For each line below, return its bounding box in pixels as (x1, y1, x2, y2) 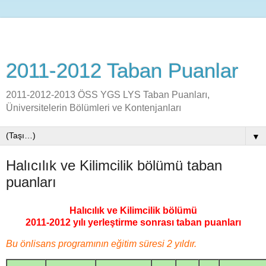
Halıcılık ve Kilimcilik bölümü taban (6, 157, 222, 173)
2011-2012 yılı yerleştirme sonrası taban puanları (25, 217, 241, 227)
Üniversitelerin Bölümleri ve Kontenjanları (6, 103, 181, 113)
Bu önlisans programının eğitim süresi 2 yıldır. (6, 238, 197, 249)
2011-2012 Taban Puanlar (6, 59, 239, 82)
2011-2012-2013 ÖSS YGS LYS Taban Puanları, (6, 90, 210, 100)
